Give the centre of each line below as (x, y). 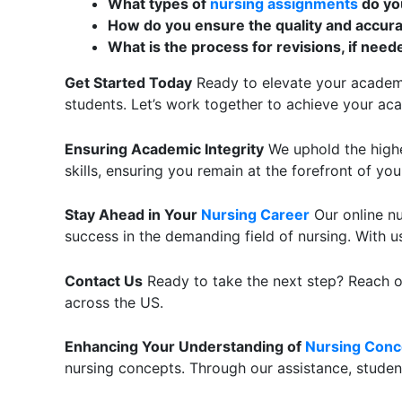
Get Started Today (128, 82)
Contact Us (104, 280)
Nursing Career (253, 215)
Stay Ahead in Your (131, 215)
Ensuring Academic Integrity (164, 149)
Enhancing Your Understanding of (185, 347)
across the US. (114, 302)
